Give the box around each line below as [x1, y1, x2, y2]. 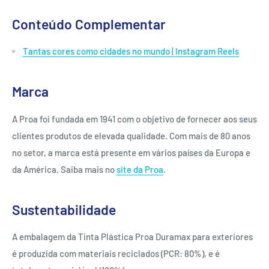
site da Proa [116, 163, 163, 175]
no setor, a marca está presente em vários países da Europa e [12, 147, 250, 158]
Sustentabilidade [12, 201, 116, 218]
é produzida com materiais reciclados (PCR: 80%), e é [12, 248, 220, 259]
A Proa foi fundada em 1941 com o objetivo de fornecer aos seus [12, 113, 257, 124]
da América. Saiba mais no [12, 163, 116, 175]
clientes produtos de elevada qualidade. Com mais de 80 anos [12, 130, 250, 141]
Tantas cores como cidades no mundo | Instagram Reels [23, 46, 239, 57]
